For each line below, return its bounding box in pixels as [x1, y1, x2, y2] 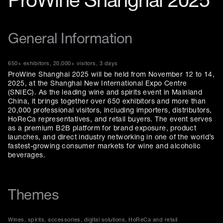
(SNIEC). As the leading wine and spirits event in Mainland [8, 90, 203, 96]
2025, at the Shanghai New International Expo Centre [8, 81, 187, 87]
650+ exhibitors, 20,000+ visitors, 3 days [8, 61, 118, 66]
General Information [8, 33, 132, 46]
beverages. [8, 152, 46, 159]
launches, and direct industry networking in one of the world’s [8, 134, 215, 141]
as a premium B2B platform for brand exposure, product [8, 125, 197, 132]
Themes [8, 189, 59, 203]
